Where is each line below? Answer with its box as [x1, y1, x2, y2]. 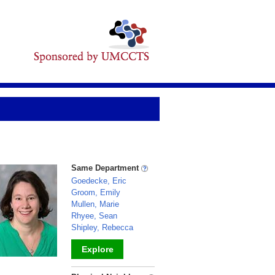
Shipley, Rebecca [71, 223, 133, 232]
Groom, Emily [71, 188, 120, 197]
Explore [81, 244, 114, 254]
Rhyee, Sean [71, 211, 117, 220]
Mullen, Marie [71, 199, 119, 209]
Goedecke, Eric [71, 176, 126, 185]
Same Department [71, 163, 141, 172]
